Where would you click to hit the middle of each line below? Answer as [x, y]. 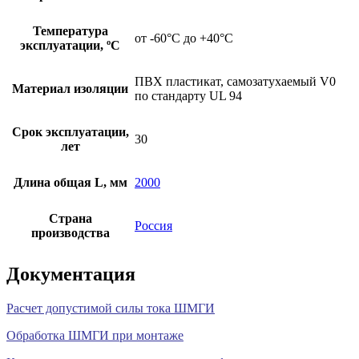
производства [70, 232]
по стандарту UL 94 [188, 95]
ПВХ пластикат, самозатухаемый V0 [235, 81]
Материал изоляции [70, 88]
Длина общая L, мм [70, 182]
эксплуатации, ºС [70, 45]
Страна [70, 218]
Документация [71, 274]
